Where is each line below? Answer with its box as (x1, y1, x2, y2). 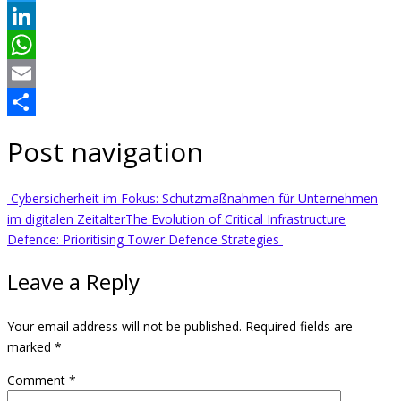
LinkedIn (7, 36, 55, 54)
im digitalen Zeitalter (7, 210, 125, 228)
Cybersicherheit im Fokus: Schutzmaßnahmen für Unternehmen (7, 190, 378, 208)
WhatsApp (7, 64, 66, 82)
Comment (7, 371, 69, 389)
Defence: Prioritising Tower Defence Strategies (7, 231, 283, 249)
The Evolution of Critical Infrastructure (125, 210, 346, 228)
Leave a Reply (7, 267, 140, 297)
